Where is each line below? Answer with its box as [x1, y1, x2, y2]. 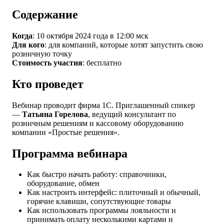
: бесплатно [82, 58, 121, 67]
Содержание [12, 7, 78, 21]
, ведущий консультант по [88, 109, 176, 118]
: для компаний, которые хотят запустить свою [44, 40, 203, 49]
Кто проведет [12, 77, 83, 90]
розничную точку [12, 49, 72, 58]
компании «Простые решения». [12, 127, 119, 136]
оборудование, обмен [27, 179, 99, 188]
